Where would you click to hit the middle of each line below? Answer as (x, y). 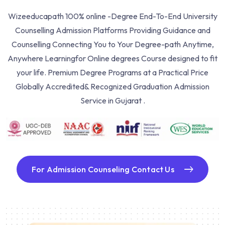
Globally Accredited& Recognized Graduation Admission (113, 87)
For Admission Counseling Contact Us (103, 169)
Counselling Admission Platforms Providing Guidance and (113, 30)
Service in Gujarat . (113, 101)
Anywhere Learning (41, 59)
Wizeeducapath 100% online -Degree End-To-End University (113, 16)
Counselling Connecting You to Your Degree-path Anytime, (113, 44)
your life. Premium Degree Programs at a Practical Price (113, 73)
